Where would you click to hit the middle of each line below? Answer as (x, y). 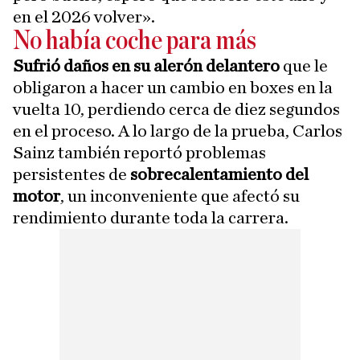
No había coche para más (135, 41)
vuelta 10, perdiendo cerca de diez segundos (176, 109)
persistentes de (72, 174)
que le (304, 65)
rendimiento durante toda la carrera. (151, 217)
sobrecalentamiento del (219, 174)
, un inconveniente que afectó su (180, 196)
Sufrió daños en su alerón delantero (146, 65)
